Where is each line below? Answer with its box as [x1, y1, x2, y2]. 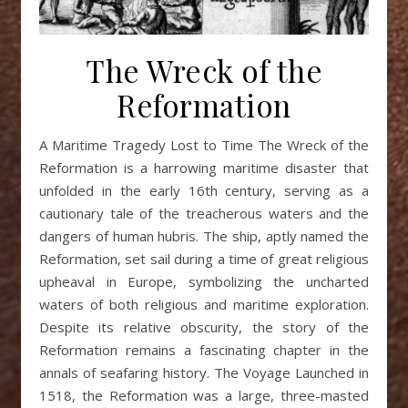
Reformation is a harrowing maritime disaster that [39, 158, 369, 178]
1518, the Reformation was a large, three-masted [39, 386, 369, 405]
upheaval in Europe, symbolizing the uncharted [39, 272, 369, 291]
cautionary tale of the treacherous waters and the [39, 204, 369, 223]
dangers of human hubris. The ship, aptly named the [39, 227, 369, 246]
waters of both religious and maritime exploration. [39, 295, 369, 314]
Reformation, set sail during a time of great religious [39, 250, 369, 269]
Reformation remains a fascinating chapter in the [39, 341, 369, 360]
